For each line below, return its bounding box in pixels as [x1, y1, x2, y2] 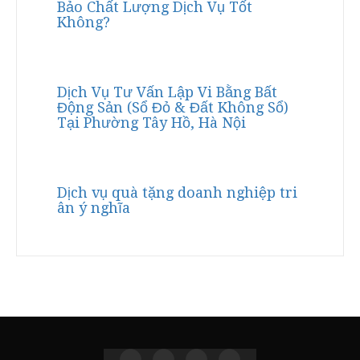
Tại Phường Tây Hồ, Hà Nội [57, 114, 246, 132]
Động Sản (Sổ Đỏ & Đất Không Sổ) [57, 99, 288, 117]
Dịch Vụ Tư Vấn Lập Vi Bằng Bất [57, 84, 277, 101]
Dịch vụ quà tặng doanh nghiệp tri [57, 184, 297, 202]
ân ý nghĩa [57, 199, 130, 217]
